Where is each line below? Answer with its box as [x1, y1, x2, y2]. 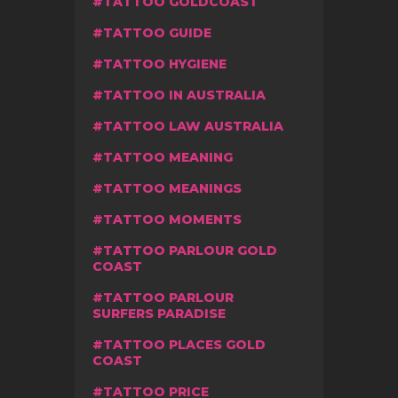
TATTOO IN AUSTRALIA [103, 86, 266, 103]
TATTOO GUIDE [103, 24, 211, 41]
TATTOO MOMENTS [103, 211, 242, 227]
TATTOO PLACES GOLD [103, 336, 266, 353]
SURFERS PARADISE [92, 305, 226, 322]
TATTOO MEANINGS [103, 179, 242, 196]
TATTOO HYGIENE [103, 55, 227, 72]
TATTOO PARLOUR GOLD [103, 242, 277, 259]
